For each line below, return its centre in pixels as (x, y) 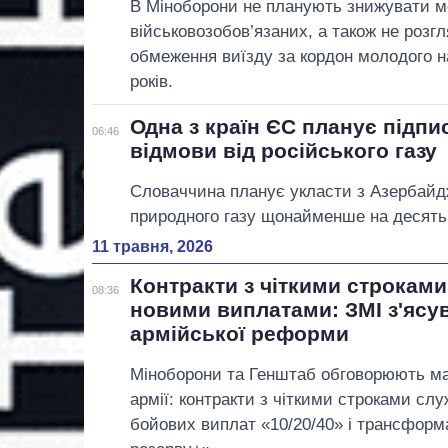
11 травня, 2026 (152, 246)
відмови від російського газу (284, 150)
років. (152, 81)
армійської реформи (240, 333)
